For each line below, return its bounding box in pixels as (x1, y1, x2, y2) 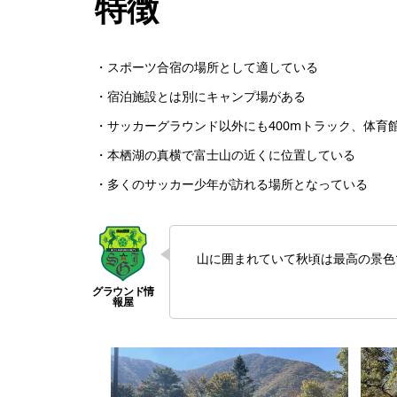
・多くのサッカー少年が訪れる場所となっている (95, 175, 368, 192)
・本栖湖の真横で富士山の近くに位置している (95, 145, 355, 163)
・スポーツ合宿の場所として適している (95, 58, 318, 75)
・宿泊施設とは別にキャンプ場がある (95, 87, 306, 105)
